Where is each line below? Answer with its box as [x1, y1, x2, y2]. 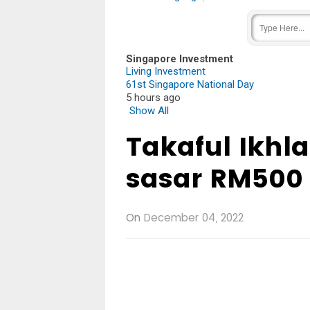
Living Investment [126, 64, 206, 77]
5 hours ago [126, 91, 181, 104]
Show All [129, 104, 169, 117]
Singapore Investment [126, 52, 233, 65]
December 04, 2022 [144, 210, 244, 225]
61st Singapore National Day [126, 77, 254, 91]
